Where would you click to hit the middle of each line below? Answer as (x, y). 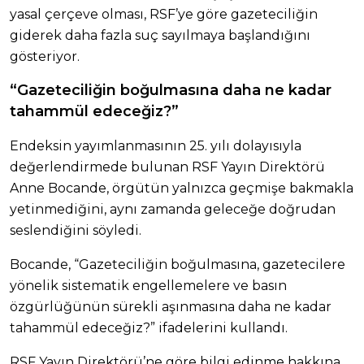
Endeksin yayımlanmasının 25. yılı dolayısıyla (156, 145)
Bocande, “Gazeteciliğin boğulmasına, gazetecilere (178, 264)
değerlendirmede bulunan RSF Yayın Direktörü (167, 167)
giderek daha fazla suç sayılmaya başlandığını (160, 35)
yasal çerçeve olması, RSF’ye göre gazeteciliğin (164, 14)
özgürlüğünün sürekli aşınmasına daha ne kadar (171, 306)
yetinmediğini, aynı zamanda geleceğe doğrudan (173, 209)
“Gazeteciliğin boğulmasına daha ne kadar (171, 90)
